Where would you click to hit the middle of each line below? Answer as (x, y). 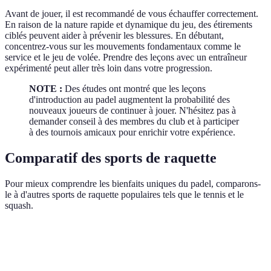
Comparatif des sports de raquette (111, 158)
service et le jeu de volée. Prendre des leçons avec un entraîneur (126, 57)
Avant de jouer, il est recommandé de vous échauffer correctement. (132, 13)
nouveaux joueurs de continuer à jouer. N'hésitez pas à (132, 110)
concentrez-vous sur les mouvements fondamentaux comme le (123, 46)
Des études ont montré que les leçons (134, 88)
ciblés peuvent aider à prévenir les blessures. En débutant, (114, 35)
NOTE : (46, 88)
